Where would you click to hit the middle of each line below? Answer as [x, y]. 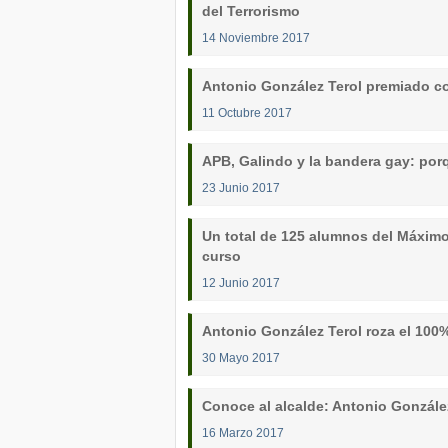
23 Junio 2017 [241, 187]
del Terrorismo [251, 11]
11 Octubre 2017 [247, 112]
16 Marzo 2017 [243, 432]
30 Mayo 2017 [241, 357]
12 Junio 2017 [241, 282]
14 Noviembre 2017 [256, 37]
